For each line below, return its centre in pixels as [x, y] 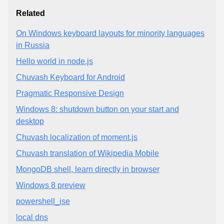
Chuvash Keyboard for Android [70, 77]
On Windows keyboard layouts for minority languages [110, 33]
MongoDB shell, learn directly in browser [88, 169]
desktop [30, 121]
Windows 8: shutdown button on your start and [97, 109]
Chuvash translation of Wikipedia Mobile [87, 153]
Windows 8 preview [51, 185]
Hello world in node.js [54, 61]
